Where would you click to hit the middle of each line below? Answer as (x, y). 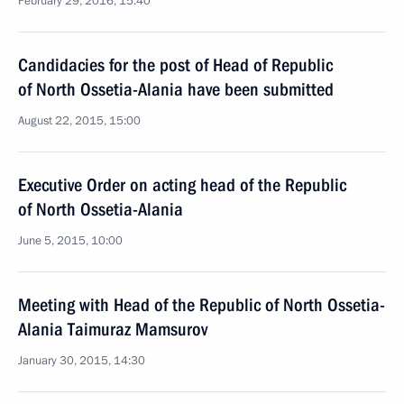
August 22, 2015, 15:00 (79, 121)
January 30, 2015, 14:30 (82, 361)
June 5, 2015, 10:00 (70, 241)
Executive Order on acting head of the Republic (182, 185)
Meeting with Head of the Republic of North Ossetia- (202, 305)
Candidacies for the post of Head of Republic (175, 65)
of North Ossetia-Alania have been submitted (176, 89)
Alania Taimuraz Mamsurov (113, 329)
